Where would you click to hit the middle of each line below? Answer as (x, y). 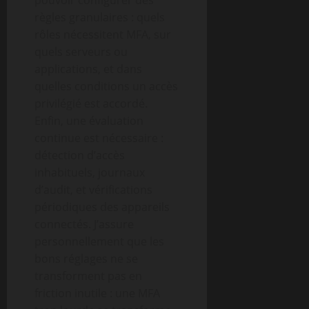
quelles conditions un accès (106, 86)
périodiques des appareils (102, 207)
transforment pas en (88, 276)
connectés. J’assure (84, 224)
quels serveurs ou (81, 52)
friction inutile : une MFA (97, 293)
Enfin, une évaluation (89, 121)
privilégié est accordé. (91, 103)
